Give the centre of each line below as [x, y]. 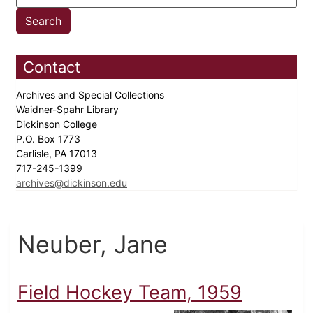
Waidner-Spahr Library [69, 110]
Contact [52, 67]
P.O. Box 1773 [50, 139]
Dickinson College [58, 124]
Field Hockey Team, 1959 [130, 293]
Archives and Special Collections [92, 95]
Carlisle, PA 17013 [58, 154]
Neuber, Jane [93, 245]
